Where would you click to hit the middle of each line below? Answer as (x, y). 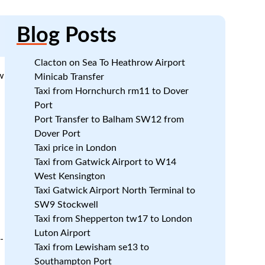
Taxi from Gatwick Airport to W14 (105, 162)
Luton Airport (62, 233)
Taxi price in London (75, 148)
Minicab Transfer (69, 77)
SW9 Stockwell (66, 205)
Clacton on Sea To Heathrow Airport (109, 63)
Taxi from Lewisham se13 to (91, 247)
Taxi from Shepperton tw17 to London (113, 219)
